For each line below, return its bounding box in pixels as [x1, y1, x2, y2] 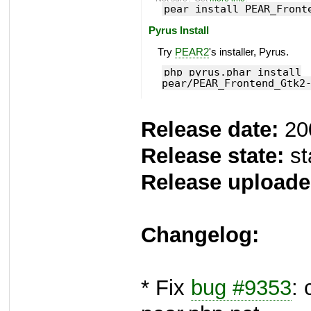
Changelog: [141, 223, 259, 248]
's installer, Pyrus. [208, 47, 289, 58]
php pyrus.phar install [163, 66, 301, 78]
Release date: [141, 117, 278, 142]
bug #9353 [191, 276, 292, 301]
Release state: [141, 144, 284, 169]
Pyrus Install [148, 25, 209, 37]
